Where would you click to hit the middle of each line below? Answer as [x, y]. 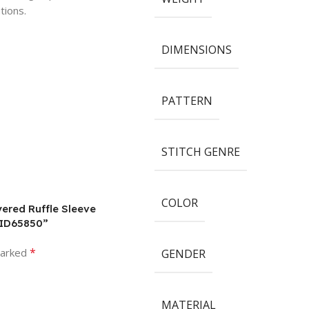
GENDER [183, 253]
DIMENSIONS [196, 49]
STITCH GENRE [200, 151]
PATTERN [187, 100]
